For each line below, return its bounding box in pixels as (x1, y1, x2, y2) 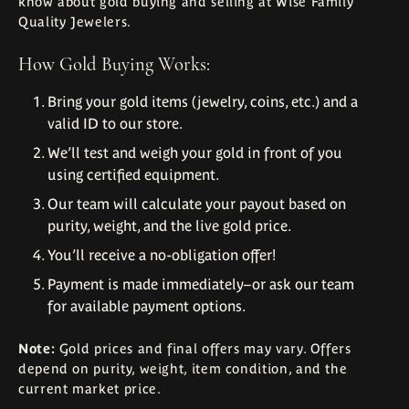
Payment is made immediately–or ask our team (47, 276, 354, 292)
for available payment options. (47, 298, 246, 314)
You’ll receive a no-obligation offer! (47, 246, 276, 263)
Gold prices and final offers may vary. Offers (55, 341, 351, 356)
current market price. (18, 381, 162, 396)
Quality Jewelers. (18, 14, 131, 29)
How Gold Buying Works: (18, 53, 210, 76)
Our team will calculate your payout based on (47, 195, 346, 212)
